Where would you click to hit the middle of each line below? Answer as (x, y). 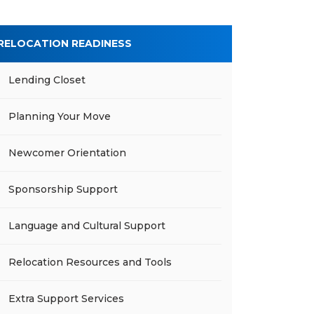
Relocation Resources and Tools (90, 262)
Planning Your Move (60, 116)
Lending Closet (47, 80)
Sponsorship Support (63, 189)
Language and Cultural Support (87, 226)
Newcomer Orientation (67, 153)
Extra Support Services (66, 299)
